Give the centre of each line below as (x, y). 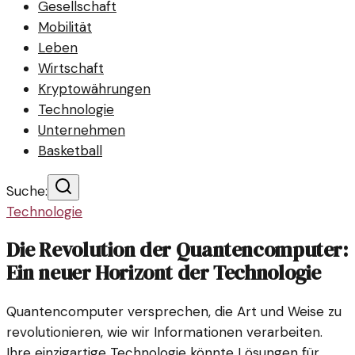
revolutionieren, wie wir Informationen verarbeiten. (164, 332)
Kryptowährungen (94, 89)
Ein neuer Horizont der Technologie (164, 273)
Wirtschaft (71, 68)
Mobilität (65, 27)
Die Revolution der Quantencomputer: (177, 250)
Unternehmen (82, 130)
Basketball (70, 151)
